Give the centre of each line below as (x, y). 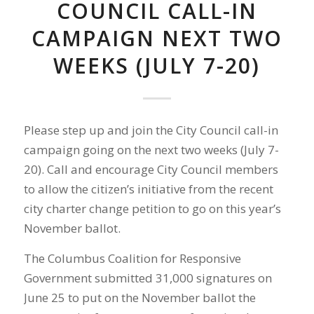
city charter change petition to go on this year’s (152, 209)
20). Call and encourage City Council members (151, 170)
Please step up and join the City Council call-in (151, 130)
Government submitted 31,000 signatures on (148, 278)
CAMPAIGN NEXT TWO (157, 38)
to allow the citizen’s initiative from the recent (148, 189)
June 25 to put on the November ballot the (139, 297)
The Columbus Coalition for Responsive (132, 258)
